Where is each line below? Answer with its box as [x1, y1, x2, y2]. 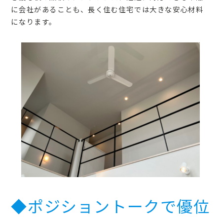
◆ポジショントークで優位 [11, 194, 210, 217]
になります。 [11, 16, 57, 27]
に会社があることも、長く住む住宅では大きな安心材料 [11, 4, 204, 15]
